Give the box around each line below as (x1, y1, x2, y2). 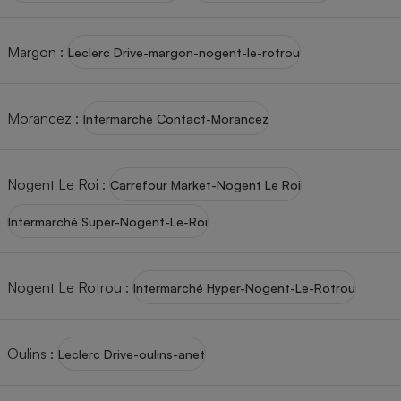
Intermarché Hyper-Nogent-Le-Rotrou (133, 279, 355, 295)
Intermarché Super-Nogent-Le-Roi (8, 213, 208, 229)
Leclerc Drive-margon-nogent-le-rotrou (68, 44, 300, 60)
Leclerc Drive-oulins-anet (58, 346, 205, 362)
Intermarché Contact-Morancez (83, 110, 269, 126)
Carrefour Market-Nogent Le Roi (110, 176, 301, 192)
